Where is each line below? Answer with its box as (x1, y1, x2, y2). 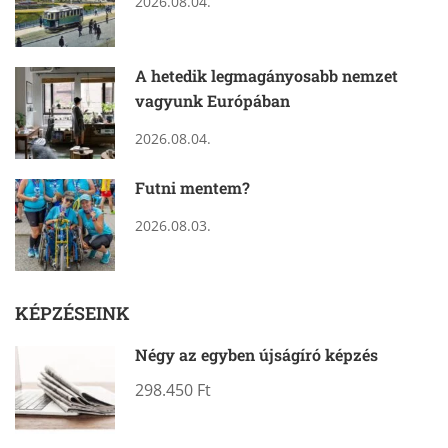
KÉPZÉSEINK (15, 300, 130, 325)
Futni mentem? (135, 176, 250, 198)
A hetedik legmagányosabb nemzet (135, 64, 398, 86)
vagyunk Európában (135, 89, 290, 111)
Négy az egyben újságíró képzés (135, 343, 378, 365)
